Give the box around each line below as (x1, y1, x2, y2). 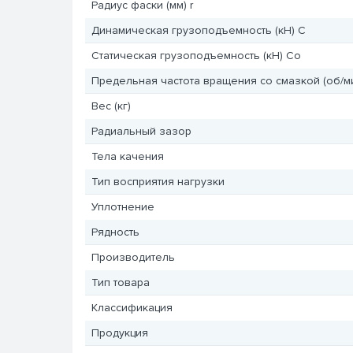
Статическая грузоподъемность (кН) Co (91, 49, 301, 62)
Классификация (91, 301, 173, 314)
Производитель (91, 251, 175, 264)
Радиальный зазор (91, 124, 191, 138)
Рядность (91, 225, 139, 239)
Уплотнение (91, 200, 154, 214)
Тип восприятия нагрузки (91, 175, 225, 188)
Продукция (91, 326, 148, 340)
